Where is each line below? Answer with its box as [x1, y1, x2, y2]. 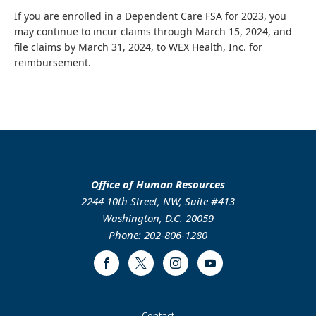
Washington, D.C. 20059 [102, 211, 214, 225]
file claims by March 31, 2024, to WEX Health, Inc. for [14, 40, 262, 54]
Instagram [175, 262, 219, 274]
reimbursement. [14, 56, 91, 69]
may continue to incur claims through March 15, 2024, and [14, 25, 292, 38]
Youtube [209, 262, 247, 274]
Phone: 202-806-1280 [109, 228, 207, 242]
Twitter [140, 262, 172, 274]
